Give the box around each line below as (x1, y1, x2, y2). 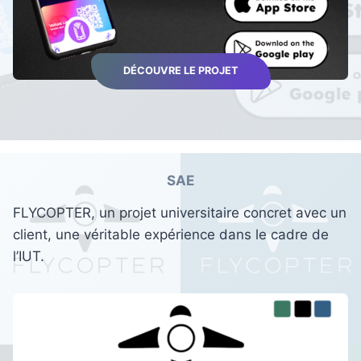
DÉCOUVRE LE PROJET (122, 64, 239, 77)
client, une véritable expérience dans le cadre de (13, 226, 329, 243)
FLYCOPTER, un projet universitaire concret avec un (13, 205, 346, 222)
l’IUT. (13, 248, 44, 265)
